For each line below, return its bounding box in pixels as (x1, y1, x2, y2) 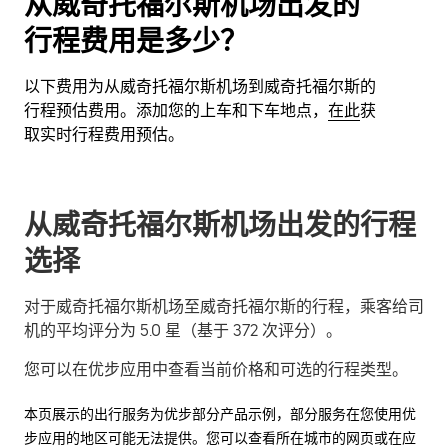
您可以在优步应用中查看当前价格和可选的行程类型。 (24, 359, 408, 379)
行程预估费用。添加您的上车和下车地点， (24, 100, 328, 120)
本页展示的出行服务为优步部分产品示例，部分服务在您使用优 (24, 405, 416, 422)
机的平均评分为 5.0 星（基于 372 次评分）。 (24, 320, 342, 340)
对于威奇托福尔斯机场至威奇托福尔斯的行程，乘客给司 (24, 296, 424, 316)
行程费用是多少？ (24, 23, 248, 58)
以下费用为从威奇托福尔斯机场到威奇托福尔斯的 (24, 76, 376, 96)
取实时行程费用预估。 (24, 124, 184, 144)
